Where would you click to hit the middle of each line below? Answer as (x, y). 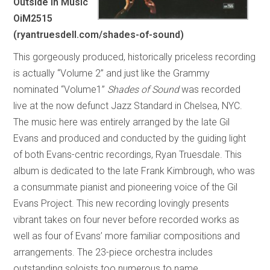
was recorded (210, 89)
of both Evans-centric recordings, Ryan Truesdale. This (128, 154)
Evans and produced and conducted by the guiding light (130, 138)
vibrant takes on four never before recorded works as (127, 219)
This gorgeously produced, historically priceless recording (135, 57)
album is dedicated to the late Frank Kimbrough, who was (134, 171)
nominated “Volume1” (61, 89)
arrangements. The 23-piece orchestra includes (113, 252)
